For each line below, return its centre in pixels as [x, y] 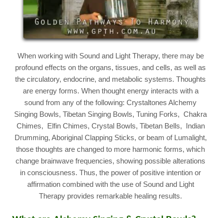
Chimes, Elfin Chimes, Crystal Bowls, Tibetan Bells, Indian [110, 126]
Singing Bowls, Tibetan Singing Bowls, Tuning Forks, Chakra [111, 114]
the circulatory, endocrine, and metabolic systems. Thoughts [111, 79]
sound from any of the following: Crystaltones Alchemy [111, 102]
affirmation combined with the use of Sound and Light [110, 184]
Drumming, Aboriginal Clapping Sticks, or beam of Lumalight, [110, 137]
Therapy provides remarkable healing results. [111, 196]
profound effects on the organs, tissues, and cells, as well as [111, 67]
